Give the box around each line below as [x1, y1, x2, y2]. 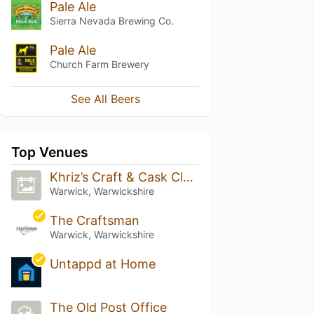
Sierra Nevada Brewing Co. [49, 14, 174, 27]
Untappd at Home [49, 257, 156, 272]
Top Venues [11, 144, 88, 161]
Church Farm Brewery [49, 57, 149, 70]
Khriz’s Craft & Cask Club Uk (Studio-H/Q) [182, 170, 193, 185]
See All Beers [70, 92, 140, 107]
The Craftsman [49, 213, 139, 228]
